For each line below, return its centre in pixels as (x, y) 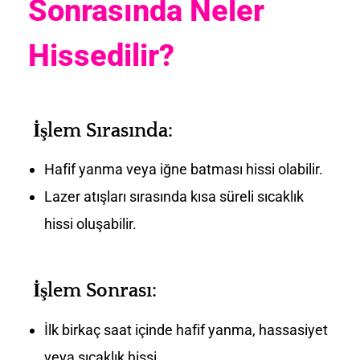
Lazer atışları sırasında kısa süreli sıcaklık (174, 197)
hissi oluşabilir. (90, 224)
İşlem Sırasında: (103, 131)
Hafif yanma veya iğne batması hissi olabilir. (183, 170)
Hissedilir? (101, 55)
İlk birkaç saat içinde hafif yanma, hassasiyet (186, 329)
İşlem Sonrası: (95, 291)
